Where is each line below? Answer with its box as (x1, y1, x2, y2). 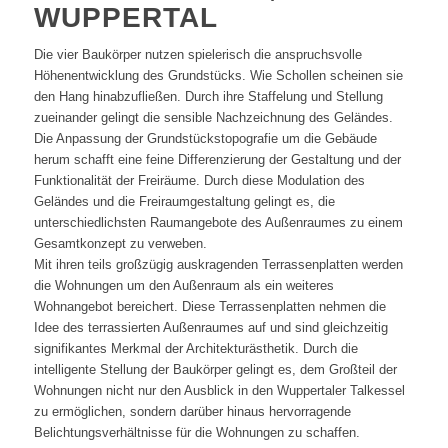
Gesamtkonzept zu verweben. (33, 235, 207, 251)
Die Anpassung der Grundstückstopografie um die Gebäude (33, 130, 377, 146)
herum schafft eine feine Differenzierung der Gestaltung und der (33, 151, 401, 167)
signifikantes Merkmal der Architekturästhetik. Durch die (33, 340, 358, 356)
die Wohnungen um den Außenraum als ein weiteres (33, 277, 334, 293)
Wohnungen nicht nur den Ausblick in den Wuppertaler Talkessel (33, 382, 405, 398)
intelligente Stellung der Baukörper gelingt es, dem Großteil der (33, 361, 397, 377)
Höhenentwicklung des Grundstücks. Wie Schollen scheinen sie (33, 67, 403, 83)
